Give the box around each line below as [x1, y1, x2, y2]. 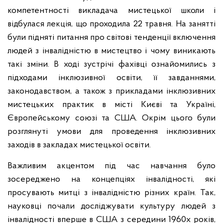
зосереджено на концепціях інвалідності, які [7, 175, 216, 184]
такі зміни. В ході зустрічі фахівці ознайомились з [7, 60, 216, 69]
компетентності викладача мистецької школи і [7, 6, 216, 15]
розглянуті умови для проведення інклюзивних [7, 127, 216, 136]
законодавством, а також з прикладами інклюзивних [7, 87, 216, 96]
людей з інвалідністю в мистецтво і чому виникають [7, 46, 216, 56]
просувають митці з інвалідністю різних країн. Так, [7, 188, 216, 198]
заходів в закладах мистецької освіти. [7, 140, 151, 150]
